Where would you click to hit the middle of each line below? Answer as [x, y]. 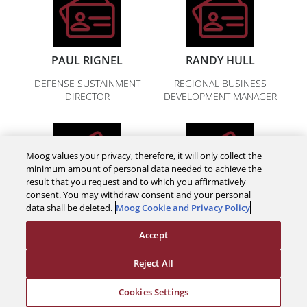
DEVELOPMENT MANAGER [220, 96]
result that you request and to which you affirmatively [136, 182]
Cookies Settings [153, 292]
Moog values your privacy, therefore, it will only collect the [144, 156]
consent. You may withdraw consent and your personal [139, 195]
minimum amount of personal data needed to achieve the [144, 169]
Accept [153, 235]
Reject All [153, 263]
